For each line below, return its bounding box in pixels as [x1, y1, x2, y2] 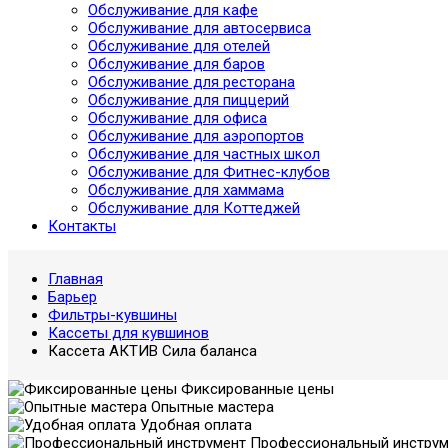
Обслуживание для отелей [88, 37, 270, 55]
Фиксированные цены [177, 380, 334, 398]
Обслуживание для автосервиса [88, 19, 311, 37]
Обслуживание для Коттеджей [88, 199, 300, 217]
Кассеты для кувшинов [48, 324, 209, 342]
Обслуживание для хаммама [88, 181, 284, 199]
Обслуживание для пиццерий [88, 91, 289, 109]
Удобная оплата [136, 416, 252, 434]
